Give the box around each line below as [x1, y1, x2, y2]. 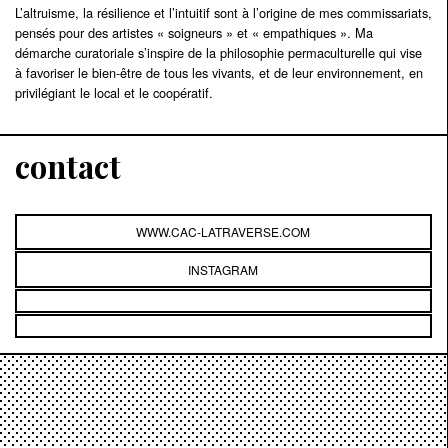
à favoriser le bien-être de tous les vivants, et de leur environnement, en [15, 62, 423, 82]
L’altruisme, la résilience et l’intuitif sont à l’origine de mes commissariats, [15, 2, 432, 22]
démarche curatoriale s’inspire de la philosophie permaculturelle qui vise [15, 42, 422, 62]
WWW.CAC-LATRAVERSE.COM [136, 223, 311, 241]
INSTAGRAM [188, 260, 259, 278]
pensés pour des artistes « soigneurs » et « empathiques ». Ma [15, 22, 373, 42]
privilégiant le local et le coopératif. [15, 82, 213, 102]
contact [15, 144, 121, 187]
